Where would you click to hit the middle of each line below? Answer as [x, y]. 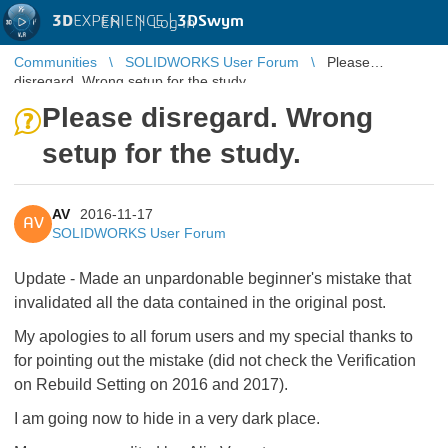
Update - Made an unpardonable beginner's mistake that [212, 278]
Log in [173, 22]
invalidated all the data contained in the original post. [200, 302]
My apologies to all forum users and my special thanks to [215, 336]
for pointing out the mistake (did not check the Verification [215, 360]
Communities [55, 62]
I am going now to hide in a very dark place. [167, 418]
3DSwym [210, 21]
